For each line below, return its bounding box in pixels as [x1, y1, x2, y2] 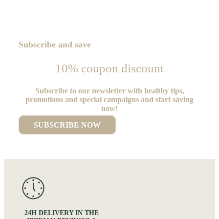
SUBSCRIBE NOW [34, 121, 101, 130]
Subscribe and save [19, 40, 91, 50]
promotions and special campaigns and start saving [25, 95, 194, 104]
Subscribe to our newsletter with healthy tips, [35, 87, 184, 95]
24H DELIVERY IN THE [24, 209, 99, 217]
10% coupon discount [55, 62, 164, 75]
